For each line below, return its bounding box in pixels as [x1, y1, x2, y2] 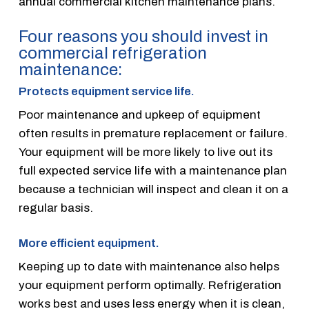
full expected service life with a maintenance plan [18, 164, 287, 177]
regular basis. [18, 201, 93, 215]
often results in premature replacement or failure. [18, 127, 288, 140]
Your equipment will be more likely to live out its [18, 146, 272, 159]
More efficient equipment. [18, 236, 159, 250]
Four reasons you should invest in [18, 28, 268, 46]
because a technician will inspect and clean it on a [18, 183, 288, 196]
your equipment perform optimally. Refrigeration [18, 278, 281, 292]
